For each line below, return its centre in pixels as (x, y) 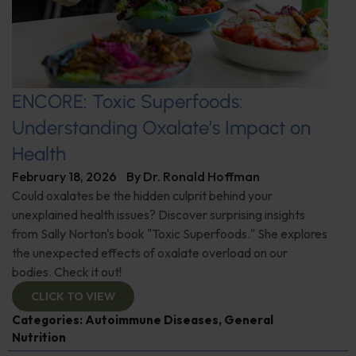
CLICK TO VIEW (73, 296)
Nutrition (39, 337)
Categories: (48, 319)
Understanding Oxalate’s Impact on (161, 127)
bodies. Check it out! (67, 271)
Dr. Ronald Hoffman (201, 176)
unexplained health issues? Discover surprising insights (159, 214)
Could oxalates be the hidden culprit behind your (142, 195)
